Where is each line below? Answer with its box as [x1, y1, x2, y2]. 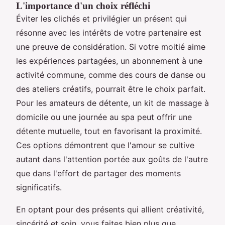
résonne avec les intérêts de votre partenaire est [16, 27, 201, 38]
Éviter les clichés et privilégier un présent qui [16, 13, 187, 24]
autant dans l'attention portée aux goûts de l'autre [16, 154, 208, 164]
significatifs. [16, 182, 62, 192]
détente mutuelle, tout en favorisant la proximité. [16, 126, 202, 136]
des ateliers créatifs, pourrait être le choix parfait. [16, 83, 205, 94]
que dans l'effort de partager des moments [16, 168, 181, 178]
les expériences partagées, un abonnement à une [16, 55, 202, 66]
